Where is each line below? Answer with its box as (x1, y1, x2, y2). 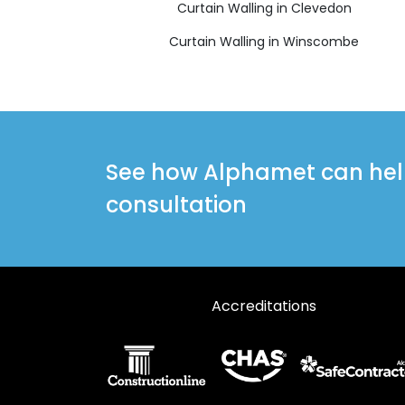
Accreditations (212, 295, 316, 316)
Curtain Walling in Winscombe (169, 32, 359, 51)
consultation (106, 189, 247, 220)
